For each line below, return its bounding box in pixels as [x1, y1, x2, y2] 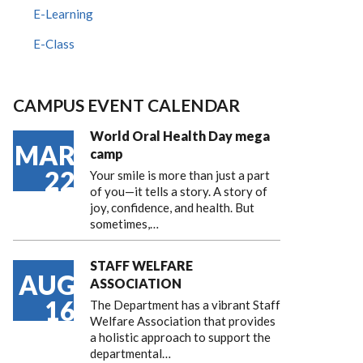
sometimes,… [90, 216, 159, 231]
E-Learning [33, 6, 93, 21]
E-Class [33, 36, 75, 51]
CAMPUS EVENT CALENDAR [13, 95, 240, 115]
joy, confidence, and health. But [90, 200, 254, 215]
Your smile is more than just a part [90, 168, 270, 182]
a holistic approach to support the [90, 330, 271, 344]
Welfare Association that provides [90, 314, 275, 328]
